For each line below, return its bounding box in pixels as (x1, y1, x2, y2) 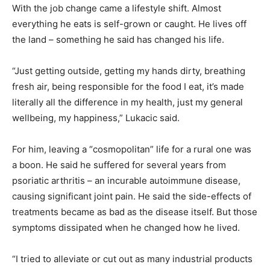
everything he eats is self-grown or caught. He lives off (12, 18, 246, 30)
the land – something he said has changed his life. (12, 34, 224, 46)
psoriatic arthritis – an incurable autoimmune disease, (12, 175, 240, 187)
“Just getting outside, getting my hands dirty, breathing (12, 65, 245, 77)
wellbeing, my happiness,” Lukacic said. (12, 112, 180, 124)
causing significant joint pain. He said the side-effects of (12, 190, 251, 202)
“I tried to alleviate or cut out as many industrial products (12, 253, 253, 265)
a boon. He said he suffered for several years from (12, 159, 226, 171)
